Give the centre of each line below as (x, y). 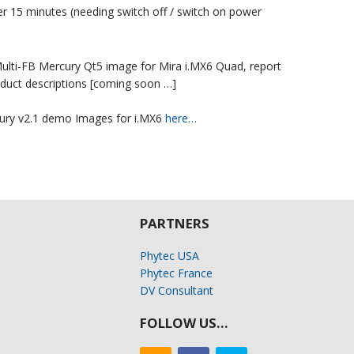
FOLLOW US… (185, 323)
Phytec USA (170, 256)
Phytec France (177, 273)
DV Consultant (177, 291)
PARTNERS (175, 224)
